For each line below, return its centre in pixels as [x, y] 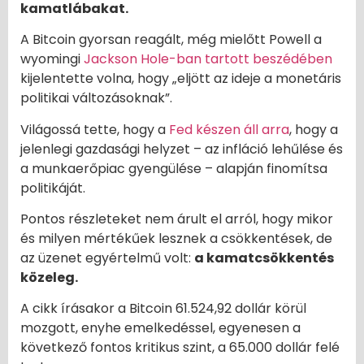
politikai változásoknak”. [96, 98]
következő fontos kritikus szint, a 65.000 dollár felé [180, 348]
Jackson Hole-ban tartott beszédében [208, 59]
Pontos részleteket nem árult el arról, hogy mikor [177, 219]
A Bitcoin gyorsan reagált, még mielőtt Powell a [171, 40]
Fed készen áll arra [229, 129]
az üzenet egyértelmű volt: [107, 258]
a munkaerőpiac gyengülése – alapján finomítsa [174, 168]
